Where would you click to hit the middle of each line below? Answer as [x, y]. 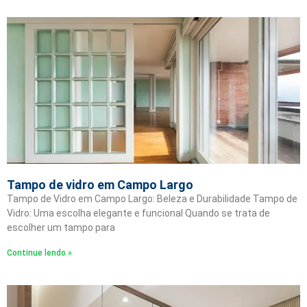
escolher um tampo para [61, 228]
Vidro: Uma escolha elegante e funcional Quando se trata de [138, 213]
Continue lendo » [39, 253]
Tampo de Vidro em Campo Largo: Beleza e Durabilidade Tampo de [152, 199]
